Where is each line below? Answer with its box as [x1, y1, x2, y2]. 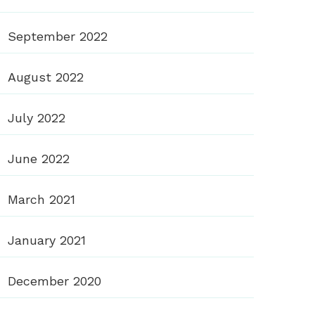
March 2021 [8, 192, 75, 207]
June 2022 [8, 151, 70, 167]
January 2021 [8, 233, 86, 248]
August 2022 [8, 70, 84, 85]
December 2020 [8, 274, 101, 289]
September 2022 [8, 29, 108, 44]
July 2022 [8, 110, 65, 126]
